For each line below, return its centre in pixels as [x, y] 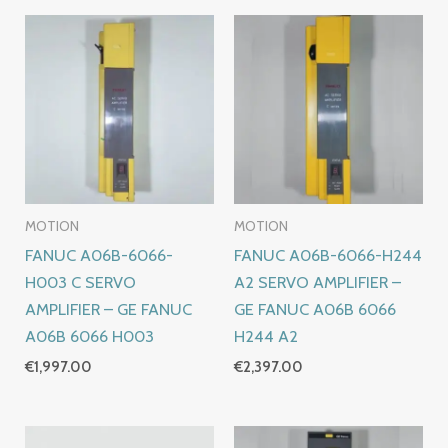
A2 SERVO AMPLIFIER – [317, 282]
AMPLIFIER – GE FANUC [109, 309]
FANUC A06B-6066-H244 [328, 255]
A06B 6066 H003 [90, 336]
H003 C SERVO [81, 282]
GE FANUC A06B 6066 [315, 309]
